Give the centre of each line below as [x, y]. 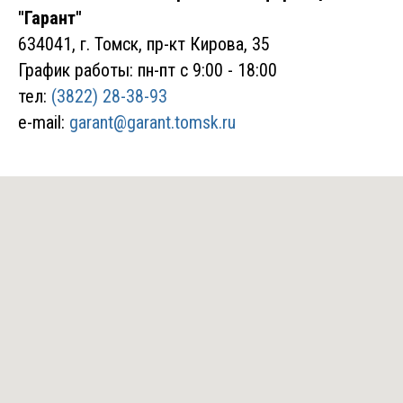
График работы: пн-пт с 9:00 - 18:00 [148, 70]
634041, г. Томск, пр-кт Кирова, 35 [144, 44]
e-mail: [44, 122]
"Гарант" [50, 18]
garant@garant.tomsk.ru [152, 122]
